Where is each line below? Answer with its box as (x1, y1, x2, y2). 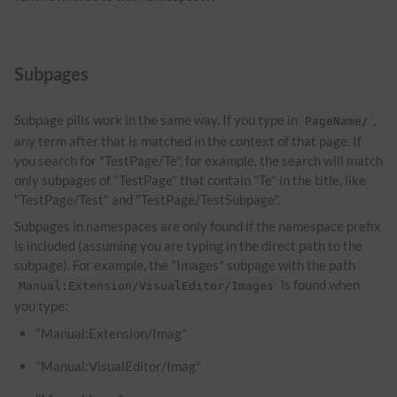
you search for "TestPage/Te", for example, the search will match (14, 152, 383, 169)
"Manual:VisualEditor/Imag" (35, 357, 202, 374)
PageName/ (305, 114, 369, 128)
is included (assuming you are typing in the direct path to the (14, 237, 362, 253)
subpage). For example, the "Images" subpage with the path (14, 256, 355, 273)
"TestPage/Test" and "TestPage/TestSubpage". (14, 191, 280, 208)
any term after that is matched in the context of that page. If (14, 133, 362, 150)
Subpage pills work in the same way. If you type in (14, 112, 300, 128)
